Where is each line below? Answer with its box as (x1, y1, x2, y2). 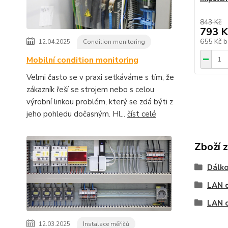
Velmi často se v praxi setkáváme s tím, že (26, 72, 174, 83)
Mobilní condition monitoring (26, 54, 138, 66)
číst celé (127, 109, 156, 120)
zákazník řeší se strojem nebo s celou (26, 84, 154, 95)
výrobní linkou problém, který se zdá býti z (26, 97, 173, 107)
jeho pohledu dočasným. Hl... (26, 109, 127, 120)
